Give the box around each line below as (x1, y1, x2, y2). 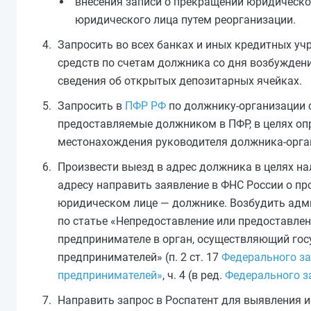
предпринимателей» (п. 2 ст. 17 (58, 251, 221, 264)
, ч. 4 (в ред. (162, 269, 225, 282)
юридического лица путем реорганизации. (75, 13, 296, 26)
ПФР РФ (125, 99, 166, 112)
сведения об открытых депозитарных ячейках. (58, 74, 302, 87)
